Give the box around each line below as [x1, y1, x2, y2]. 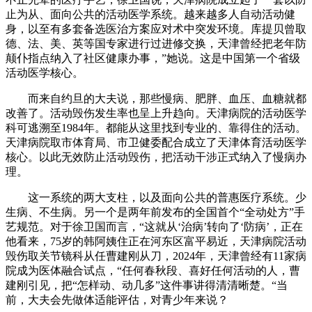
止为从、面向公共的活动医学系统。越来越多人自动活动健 [6, 8, 295, 20]
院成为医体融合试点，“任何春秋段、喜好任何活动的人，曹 [6, 264, 300, 276]
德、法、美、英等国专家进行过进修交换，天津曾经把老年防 [6, 37, 306, 49]
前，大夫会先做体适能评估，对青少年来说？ [6, 293, 228, 306]
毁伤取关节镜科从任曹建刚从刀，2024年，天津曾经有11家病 [6, 249, 306, 262]
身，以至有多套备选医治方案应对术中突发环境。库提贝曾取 [6, 22, 306, 35]
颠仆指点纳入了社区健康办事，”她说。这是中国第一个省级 [6, 52, 300, 64]
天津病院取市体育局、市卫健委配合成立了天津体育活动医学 [6, 136, 306, 148]
